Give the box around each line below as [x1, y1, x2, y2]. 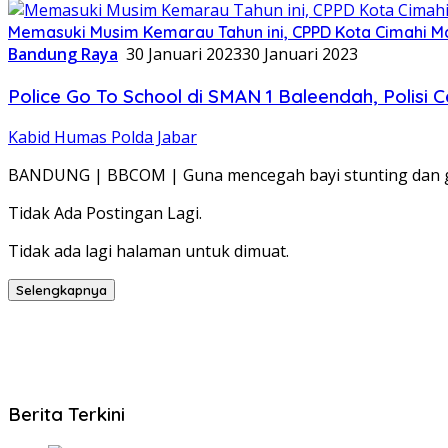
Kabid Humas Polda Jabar [8, 126, 197, 149]
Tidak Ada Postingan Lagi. [8, 202, 202, 225]
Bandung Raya [8, 42, 118, 65]
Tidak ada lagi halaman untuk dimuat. [8, 240, 289, 263]
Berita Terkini [8, 402, 125, 427]
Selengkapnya [16, 282, 107, 299]
